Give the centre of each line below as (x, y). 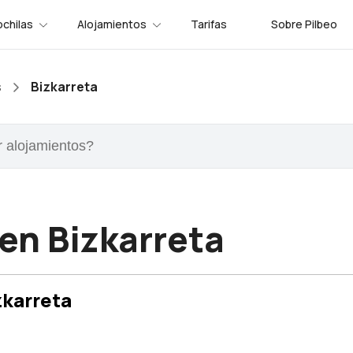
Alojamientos (112, 24)
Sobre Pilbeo (304, 24)
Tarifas (209, 24)
